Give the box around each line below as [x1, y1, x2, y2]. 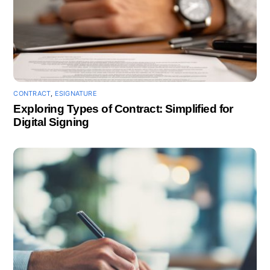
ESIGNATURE [54, 89, 97, 98]
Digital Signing [13, 115, 89, 128]
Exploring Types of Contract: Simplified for [13, 102, 233, 115]
